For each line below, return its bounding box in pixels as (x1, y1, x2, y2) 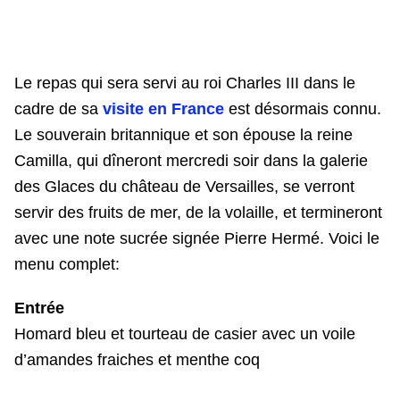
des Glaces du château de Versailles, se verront (14, 178, 354, 196)
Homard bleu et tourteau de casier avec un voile (14, 325, 355, 344)
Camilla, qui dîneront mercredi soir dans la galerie (14, 152, 368, 171)
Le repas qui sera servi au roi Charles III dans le (14, 74, 355, 93)
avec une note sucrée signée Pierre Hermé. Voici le (14, 229, 379, 248)
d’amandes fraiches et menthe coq (14, 351, 260, 370)
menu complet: (14, 255, 120, 274)
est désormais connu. (229, 100, 381, 119)
